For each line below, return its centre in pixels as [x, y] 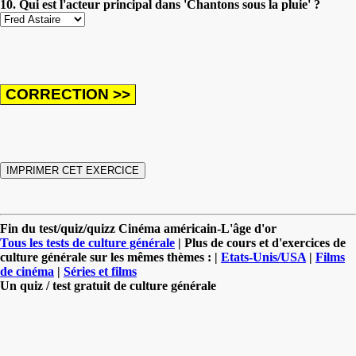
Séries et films [100, 271]
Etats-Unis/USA [263, 257]
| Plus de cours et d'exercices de [260, 242]
